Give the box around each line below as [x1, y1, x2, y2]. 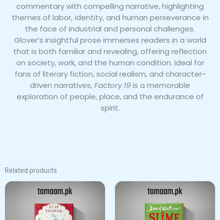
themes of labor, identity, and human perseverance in [11, 12, 209, 23]
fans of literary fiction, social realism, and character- [14, 69, 206, 80]
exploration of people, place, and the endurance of [16, 91, 204, 102]
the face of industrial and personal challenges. [25, 24, 195, 34]
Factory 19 [94, 80, 131, 91]
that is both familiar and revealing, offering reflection [13, 46, 207, 57]
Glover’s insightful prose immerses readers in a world [14, 35, 206, 46]
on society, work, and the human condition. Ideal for [16, 57, 204, 68]
